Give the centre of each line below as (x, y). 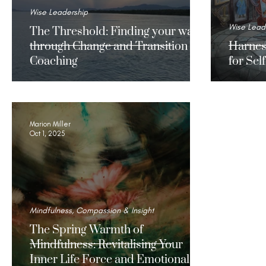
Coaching (54, 61)
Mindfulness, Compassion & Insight (92, 210)
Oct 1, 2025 (47, 134)
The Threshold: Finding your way (114, 31)
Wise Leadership (59, 12)
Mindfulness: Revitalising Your (106, 245)
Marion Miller (50, 124)
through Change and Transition (109, 46)
